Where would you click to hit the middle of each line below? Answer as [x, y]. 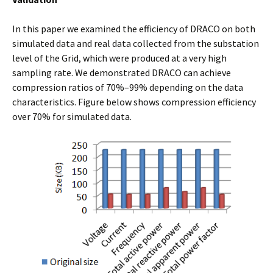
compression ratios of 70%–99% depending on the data [128, 87]
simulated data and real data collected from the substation [136, 43]
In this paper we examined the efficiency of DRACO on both [134, 29]
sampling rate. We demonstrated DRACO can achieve [122, 73]
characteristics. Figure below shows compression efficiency [134, 102]
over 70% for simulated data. [72, 116]
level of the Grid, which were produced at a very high [119, 58]
